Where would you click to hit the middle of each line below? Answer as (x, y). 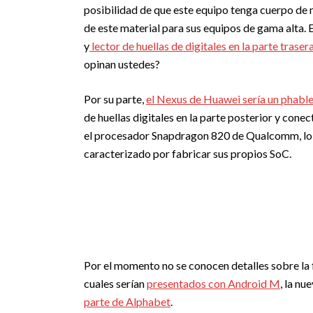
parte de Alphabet (127, 302)
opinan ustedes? (122, 64)
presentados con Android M (213, 284)
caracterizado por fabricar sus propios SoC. (188, 154)
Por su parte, (115, 99)
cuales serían (115, 284)
